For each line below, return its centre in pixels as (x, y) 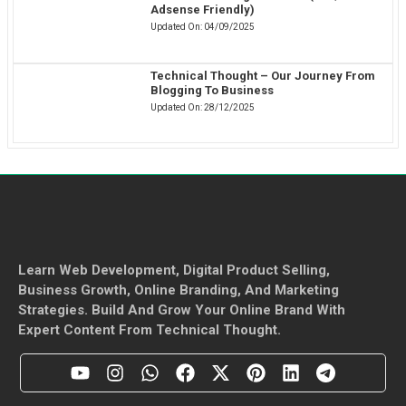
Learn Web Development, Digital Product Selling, (174, 270)
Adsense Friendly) (203, 10)
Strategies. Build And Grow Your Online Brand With (182, 309)
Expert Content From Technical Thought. (150, 329)
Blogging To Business (213, 90)
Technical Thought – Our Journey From (263, 75)
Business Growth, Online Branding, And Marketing (179, 290)
